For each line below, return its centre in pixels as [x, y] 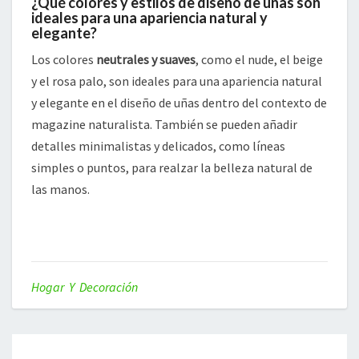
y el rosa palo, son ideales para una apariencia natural [177, 81]
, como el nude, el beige [259, 60]
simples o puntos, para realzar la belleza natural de [172, 168]
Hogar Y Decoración [85, 287]
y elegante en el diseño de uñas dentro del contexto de [179, 103]
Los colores [64, 60]
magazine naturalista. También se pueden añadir [164, 125]
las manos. [61, 190]
